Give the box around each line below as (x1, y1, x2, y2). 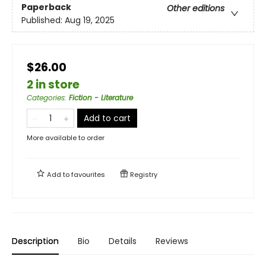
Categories (27, 92, 65, 103)
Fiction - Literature (69, 92, 133, 103)
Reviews (156, 235, 188, 247)
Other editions (167, 2, 224, 14)
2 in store (27, 76, 80, 93)
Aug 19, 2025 (65, 14, 115, 26)
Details (109, 235, 137, 247)
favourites (71, 169, 105, 179)
